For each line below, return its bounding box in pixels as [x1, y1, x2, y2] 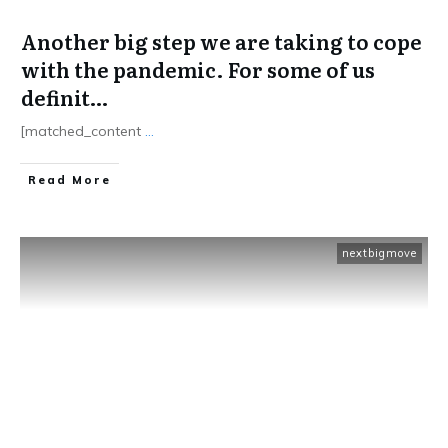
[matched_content [20, 122, 145, 140]
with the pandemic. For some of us [21, 54, 375, 84]
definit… [21, 82, 108, 112]
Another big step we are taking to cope [21, 26, 422, 56]
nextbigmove [342, 246, 417, 260]
